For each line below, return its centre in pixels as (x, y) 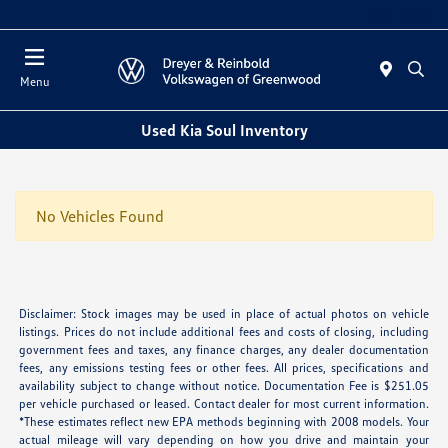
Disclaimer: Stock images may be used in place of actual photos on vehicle (224, 314)
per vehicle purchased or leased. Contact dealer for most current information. (224, 404)
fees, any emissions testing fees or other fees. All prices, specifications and (224, 368)
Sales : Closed (399, 14)
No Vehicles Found (100, 216)
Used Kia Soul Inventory (224, 129)
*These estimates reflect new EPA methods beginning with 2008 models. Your (224, 422)
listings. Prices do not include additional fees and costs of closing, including (224, 332)
